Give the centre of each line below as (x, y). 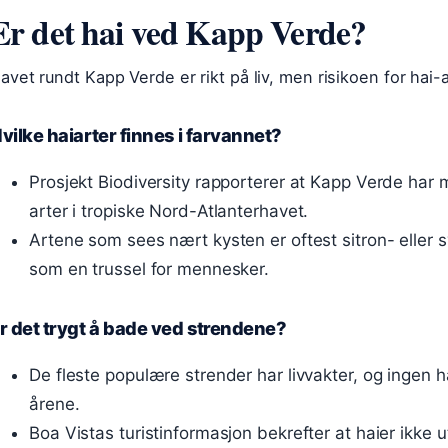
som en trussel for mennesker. (149, 269)
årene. (54, 404)
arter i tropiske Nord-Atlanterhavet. (169, 211)
